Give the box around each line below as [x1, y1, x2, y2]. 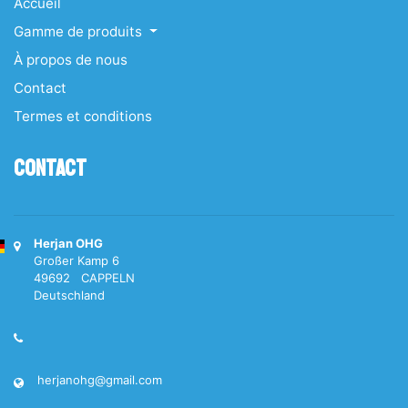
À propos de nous [14, 51, 127, 68]
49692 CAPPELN [34, 270, 135, 285]
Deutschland [34, 288, 105, 302]
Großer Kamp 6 [34, 253, 119, 268]
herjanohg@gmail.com [37, 372, 162, 387]
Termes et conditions [14, 107, 152, 125]
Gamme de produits [14, 23, 146, 40]
